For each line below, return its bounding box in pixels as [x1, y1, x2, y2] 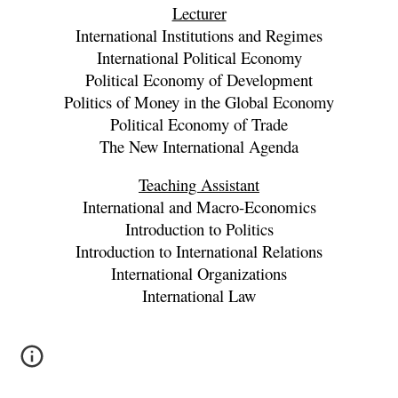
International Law [142, 284, 256, 306]
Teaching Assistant [139, 173, 259, 195]
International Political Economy [96, 46, 302, 68]
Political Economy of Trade [110, 113, 288, 135]
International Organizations [111, 262, 287, 284]
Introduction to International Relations [76, 240, 322, 262]
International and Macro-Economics [82, 195, 316, 218]
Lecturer [171, 2, 227, 24]
